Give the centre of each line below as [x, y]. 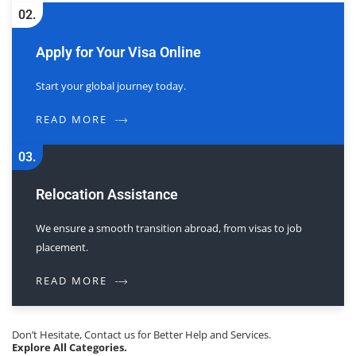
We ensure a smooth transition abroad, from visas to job [169, 228]
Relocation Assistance [107, 194]
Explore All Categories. [70, 347]
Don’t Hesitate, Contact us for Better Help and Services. [141, 334]
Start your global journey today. [111, 85]
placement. [62, 247]
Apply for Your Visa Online [118, 52]
